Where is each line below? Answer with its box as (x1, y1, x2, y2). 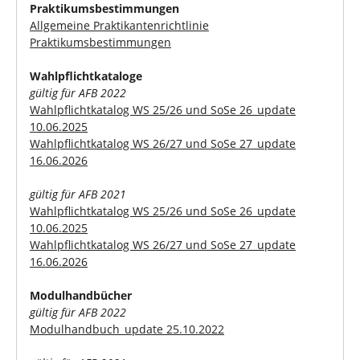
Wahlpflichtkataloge (30, 67, 142, 84)
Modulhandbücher (30, 287, 132, 303)
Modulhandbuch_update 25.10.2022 (30, 321, 224, 337)
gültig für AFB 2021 (30, 186, 126, 202)
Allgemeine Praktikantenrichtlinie (30, 17, 209, 33)
